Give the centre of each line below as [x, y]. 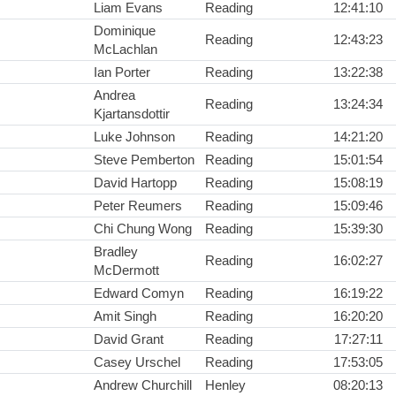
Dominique [125, 31]
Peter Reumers [138, 206]
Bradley [116, 252]
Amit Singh [125, 316]
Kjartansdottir [132, 114]
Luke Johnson [134, 137]
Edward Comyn [139, 293]
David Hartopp [135, 183]
